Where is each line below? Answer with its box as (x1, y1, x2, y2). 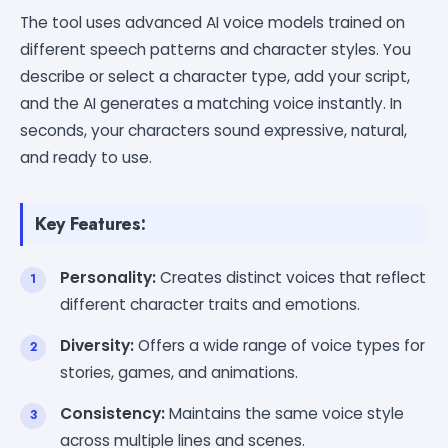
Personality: (60, 266, 156, 288)
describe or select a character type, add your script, (20, 65, 410, 87)
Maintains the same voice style (165, 402, 404, 424)
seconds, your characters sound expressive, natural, (20, 119, 407, 141)
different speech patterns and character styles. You (20, 38, 411, 60)
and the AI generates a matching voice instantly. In (20, 92, 402, 114)
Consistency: (60, 402, 165, 424)
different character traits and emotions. (60, 293, 360, 315)
